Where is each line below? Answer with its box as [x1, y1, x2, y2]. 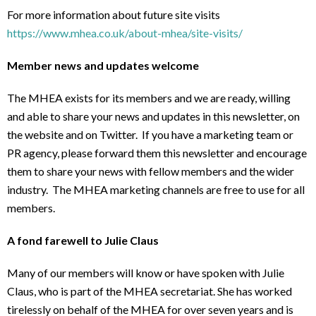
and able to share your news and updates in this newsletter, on [7, 109, 300, 123]
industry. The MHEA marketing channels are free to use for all [7, 183, 305, 197]
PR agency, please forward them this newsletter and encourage [7, 146, 307, 160]
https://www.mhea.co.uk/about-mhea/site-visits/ [7, 26, 243, 40]
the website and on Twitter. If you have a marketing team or [7, 128, 293, 142]
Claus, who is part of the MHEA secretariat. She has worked [7, 284, 292, 298]
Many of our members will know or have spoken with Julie [7, 266, 284, 280]
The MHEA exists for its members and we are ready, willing [7, 91, 291, 105]
